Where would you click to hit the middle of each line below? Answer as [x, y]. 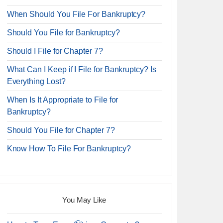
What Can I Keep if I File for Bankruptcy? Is [81, 69]
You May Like [84, 200]
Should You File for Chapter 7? [61, 130]
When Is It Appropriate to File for [62, 100]
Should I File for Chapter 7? [55, 51]
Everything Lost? [36, 81]
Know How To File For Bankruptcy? [69, 149]
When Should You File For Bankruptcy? [76, 14]
